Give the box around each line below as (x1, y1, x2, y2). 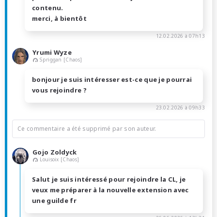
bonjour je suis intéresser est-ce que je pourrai (32, 75, 192, 84)
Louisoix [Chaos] (40, 156, 79, 163)
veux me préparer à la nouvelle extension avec (32, 185, 189, 194)
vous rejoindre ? (32, 85, 87, 94)
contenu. (32, 3, 63, 12)
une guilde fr (32, 196, 77, 205)
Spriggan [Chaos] (40, 56, 82, 63)
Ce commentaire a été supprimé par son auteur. (17, 124, 156, 133)
